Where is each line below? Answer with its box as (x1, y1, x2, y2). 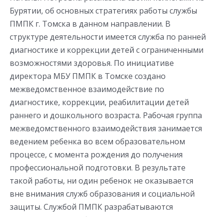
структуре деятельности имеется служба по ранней (10, 31, 206, 42)
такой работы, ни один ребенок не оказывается (10, 175, 193, 186)
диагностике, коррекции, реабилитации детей (10, 96, 189, 108)
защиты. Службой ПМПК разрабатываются (10, 201, 173, 212)
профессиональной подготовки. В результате (10, 162, 186, 173)
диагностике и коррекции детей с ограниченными (10, 44, 203, 55)
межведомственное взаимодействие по (10, 83, 164, 94)
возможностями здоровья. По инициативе (10, 57, 174, 68)
